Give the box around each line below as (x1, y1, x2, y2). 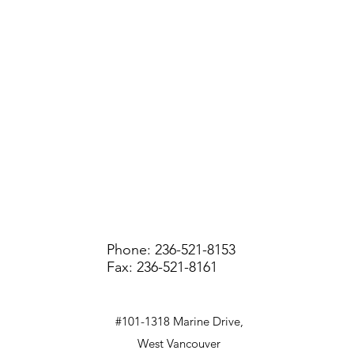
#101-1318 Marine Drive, (115, 314, 247, 329)
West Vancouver (137, 336, 224, 351)
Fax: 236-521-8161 (107, 258, 217, 276)
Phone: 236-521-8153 (107, 241, 239, 258)
